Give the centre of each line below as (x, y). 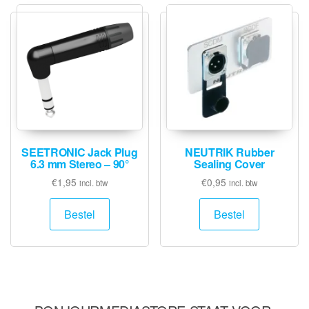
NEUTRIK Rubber (229, 152)
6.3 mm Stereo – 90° (79, 163)
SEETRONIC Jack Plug (80, 152)
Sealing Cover (230, 163)
